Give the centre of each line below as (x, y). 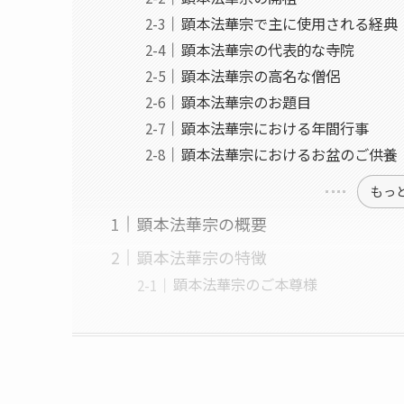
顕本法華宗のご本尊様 (246, 285)
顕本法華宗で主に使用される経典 (290, 24)
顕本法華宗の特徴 (202, 257)
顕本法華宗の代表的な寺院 (268, 50)
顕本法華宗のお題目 (247, 102)
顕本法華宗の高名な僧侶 (261, 76)
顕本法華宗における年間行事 (275, 129)
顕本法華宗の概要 (202, 224)
